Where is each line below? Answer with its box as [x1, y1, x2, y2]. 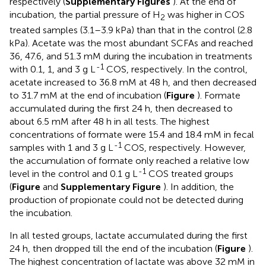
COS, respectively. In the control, [104, 63, 248, 75]
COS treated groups [146, 167, 233, 179]
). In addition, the [163, 180, 234, 192]
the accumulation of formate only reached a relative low [9, 154, 249, 166]
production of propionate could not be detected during [9, 194, 243, 205]
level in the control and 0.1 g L [9, 167, 138, 179]
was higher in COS [165, 8, 245, 20]
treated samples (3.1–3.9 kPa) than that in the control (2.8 [9, 24, 252, 36]
